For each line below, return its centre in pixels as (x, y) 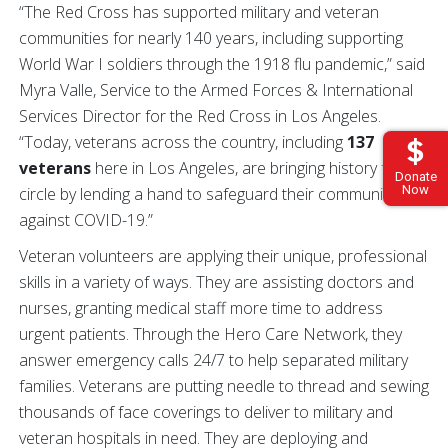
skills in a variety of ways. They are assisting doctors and (216, 281)
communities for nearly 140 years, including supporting (211, 37)
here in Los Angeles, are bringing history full (248, 167)
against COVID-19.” (86, 219)
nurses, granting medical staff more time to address (201, 307)
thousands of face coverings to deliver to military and (206, 411)
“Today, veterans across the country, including (183, 141)
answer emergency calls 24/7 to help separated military (213, 359)
